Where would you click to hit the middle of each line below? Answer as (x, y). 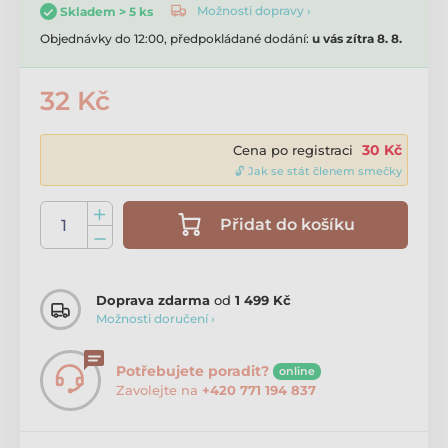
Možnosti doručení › (155, 319)
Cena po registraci (293, 149)
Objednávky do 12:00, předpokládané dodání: (176, 38)
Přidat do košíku (287, 224)
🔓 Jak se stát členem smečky (318, 170)
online (297, 370)
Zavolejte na (159, 389)
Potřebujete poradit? (192, 370)
